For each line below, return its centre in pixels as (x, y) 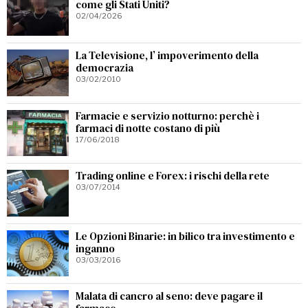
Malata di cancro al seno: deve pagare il (169, 296)
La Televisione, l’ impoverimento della (167, 55)
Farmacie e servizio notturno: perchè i (167, 115)
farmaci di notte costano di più (148, 128)
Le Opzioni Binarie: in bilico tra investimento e (185, 236)
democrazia (104, 68)
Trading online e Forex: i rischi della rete (173, 176)
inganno (95, 248)
